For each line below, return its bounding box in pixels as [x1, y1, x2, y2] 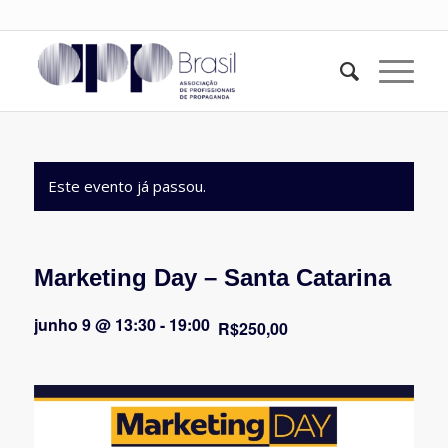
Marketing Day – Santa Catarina [33, 264, 391, 291]
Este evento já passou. [47, 176, 206, 196]
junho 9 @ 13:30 [33, 313, 156, 336]
